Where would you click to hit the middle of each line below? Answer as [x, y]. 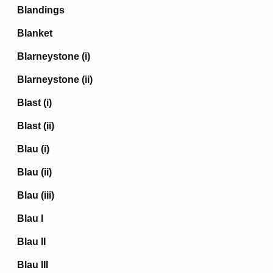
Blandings [41, 10]
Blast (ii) [36, 126]
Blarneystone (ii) [55, 80]
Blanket [35, 33]
